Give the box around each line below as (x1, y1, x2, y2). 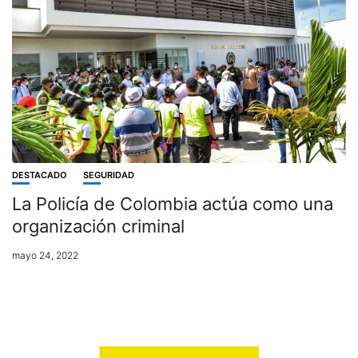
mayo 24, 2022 (12, 249, 78, 261)
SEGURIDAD (83, 169, 134, 181)
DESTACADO (12, 169, 67, 181)
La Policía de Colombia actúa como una (12, 193, 333, 214)
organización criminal (12, 215, 185, 237)
